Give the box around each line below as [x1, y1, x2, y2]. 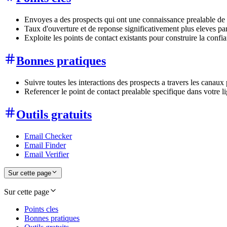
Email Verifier [24, 149, 69, 159]
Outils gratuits [16, 107, 92, 121]
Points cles [24, 204, 58, 213]
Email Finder [24, 140, 66, 149]
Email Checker [24, 131, 72, 140]
